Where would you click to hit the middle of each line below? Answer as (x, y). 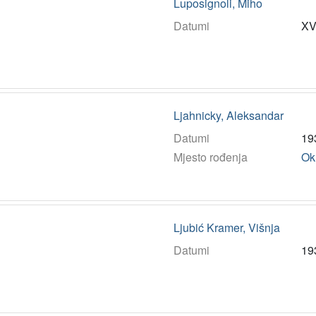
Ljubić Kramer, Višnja (226, 227)
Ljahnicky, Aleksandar (228, 115)
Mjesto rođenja (210, 157)
